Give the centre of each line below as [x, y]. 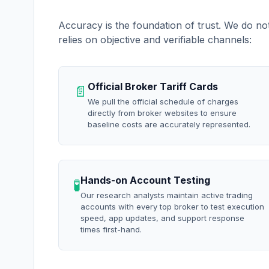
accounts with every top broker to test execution [172, 207]
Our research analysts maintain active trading [167, 195]
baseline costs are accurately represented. [169, 124]
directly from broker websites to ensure [162, 113]
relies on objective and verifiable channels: [155, 40]
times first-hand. [111, 229]
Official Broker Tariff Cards [153, 86]
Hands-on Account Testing [145, 180]
